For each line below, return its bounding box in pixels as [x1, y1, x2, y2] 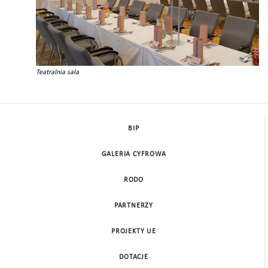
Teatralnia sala [36, 68, 79, 76]
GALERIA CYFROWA [101, 150, 166, 158]
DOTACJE [119, 253, 148, 261]
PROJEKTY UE [111, 227, 156, 235]
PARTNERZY [114, 202, 154, 209]
